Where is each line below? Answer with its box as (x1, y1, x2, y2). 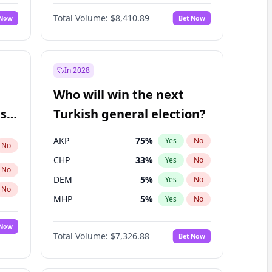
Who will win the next (53, 86, 184, 103)
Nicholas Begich (53, 4, 119, 16)
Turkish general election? (53, 106, 206, 122)
